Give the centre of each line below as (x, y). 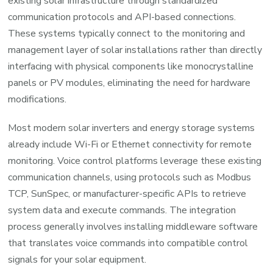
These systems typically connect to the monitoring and (127, 33)
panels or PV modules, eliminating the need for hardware (129, 83)
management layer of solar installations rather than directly (135, 50)
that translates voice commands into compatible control (128, 243)
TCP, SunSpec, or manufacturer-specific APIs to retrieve (127, 193)
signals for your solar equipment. (77, 259)
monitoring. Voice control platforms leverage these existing (135, 161)
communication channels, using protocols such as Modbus (130, 177)
